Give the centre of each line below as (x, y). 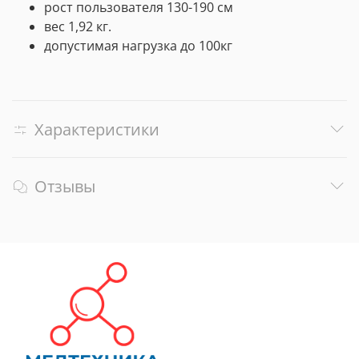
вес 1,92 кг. (78, 27)
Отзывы (65, 186)
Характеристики (97, 130)
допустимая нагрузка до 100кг (138, 46)
